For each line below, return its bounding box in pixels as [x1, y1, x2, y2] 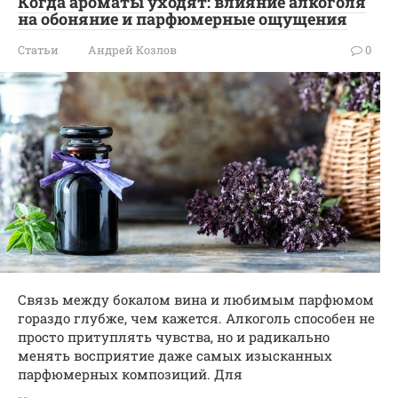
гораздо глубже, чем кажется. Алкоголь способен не [18, 308, 375, 327]
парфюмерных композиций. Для [18, 364, 243, 383]
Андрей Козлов [88, 43, 177, 57]
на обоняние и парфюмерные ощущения [18, 8, 347, 29]
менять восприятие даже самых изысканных [18, 346, 332, 364]
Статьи [18, 43, 59, 57]
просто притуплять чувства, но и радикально [18, 327, 330, 346]
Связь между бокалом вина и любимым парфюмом [18, 290, 374, 308]
